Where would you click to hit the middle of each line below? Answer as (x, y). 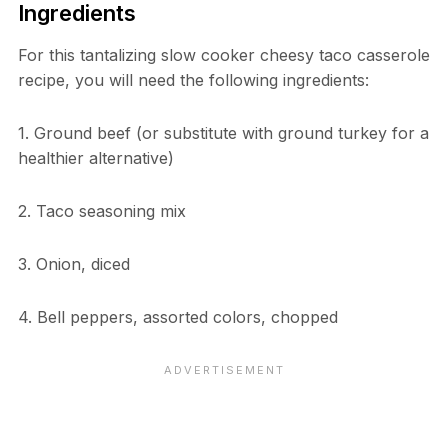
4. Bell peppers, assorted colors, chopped (177, 317)
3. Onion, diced (73, 264)
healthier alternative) (95, 158)
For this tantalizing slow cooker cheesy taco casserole (223, 55)
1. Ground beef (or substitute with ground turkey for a (223, 133)
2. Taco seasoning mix (101, 211)
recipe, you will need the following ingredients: (193, 80)
